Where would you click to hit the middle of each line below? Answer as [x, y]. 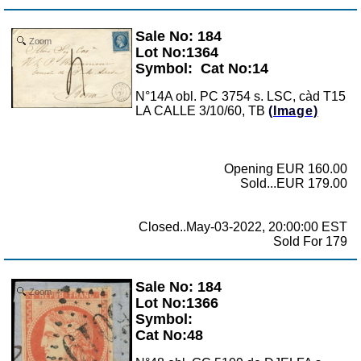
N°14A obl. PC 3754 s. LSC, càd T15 [241, 97]
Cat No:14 [234, 69]
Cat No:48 [169, 335]
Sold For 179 [310, 242]
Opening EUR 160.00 [286, 169]
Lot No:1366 [177, 303]
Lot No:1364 [177, 53]
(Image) [293, 111]
